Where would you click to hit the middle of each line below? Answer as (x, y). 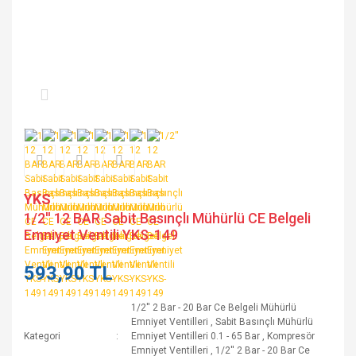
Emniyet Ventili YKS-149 (101, 235)
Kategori (42, 336)
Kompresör (291, 336)
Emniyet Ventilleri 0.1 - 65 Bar (196, 336)
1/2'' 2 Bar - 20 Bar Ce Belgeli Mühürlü (214, 308)
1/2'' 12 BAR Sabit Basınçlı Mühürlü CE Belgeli (167, 218)
